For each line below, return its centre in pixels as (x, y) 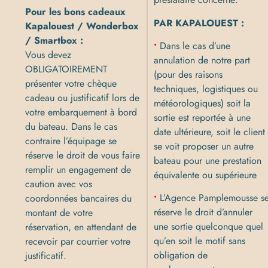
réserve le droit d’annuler (203, 212)
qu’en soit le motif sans (200, 241)
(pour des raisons (188, 74)
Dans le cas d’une (195, 45)
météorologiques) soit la (202, 103)
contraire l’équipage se (71, 141)
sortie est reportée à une (202, 117)
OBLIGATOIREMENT (66, 69)
